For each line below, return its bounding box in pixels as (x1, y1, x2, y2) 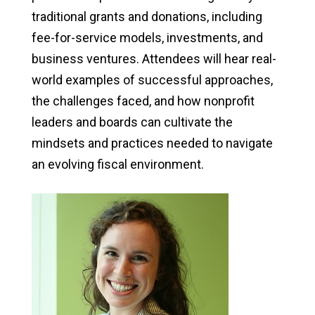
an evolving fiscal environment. (31, 156, 204, 172)
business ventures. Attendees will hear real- (31, 51, 276, 66)
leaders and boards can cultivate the (31, 114, 233, 129)
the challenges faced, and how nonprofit (31, 93, 255, 108)
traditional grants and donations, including (31, 8, 262, 24)
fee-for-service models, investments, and (31, 30, 263, 45)
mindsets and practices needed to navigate (31, 135, 273, 150)
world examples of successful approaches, (31, 72, 273, 87)
